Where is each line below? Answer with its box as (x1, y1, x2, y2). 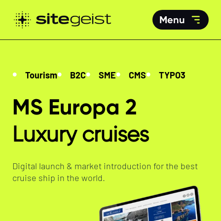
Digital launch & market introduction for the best (12, 160, 198, 171)
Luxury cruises (12, 121, 149, 147)
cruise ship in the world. (12, 172, 105, 183)
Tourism (25, 69, 57, 80)
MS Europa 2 (12, 93, 137, 120)
